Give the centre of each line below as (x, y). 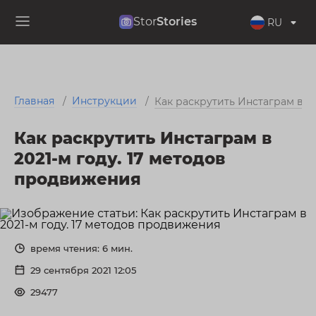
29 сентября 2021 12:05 (83, 270)
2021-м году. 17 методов (120, 159)
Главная (34, 101)
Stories (177, 21)
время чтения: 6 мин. (81, 248)
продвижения (78, 180)
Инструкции (104, 101)
